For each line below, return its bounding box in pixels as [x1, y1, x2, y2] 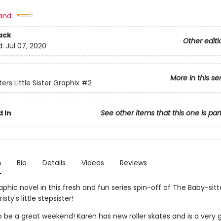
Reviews [119, 158, 147, 168]
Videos [81, 158, 104, 168]
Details [42, 158, 66, 168]
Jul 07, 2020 [5, 41, 46, 51]
